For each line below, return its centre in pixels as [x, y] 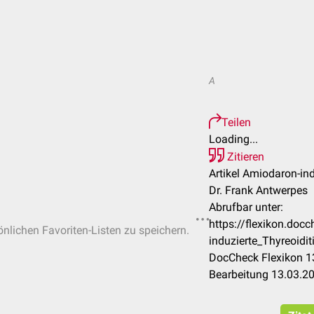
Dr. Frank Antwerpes [258, 190]
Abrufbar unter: [246, 207]
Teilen [236, 122]
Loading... [233, 139]
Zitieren [244, 157]
